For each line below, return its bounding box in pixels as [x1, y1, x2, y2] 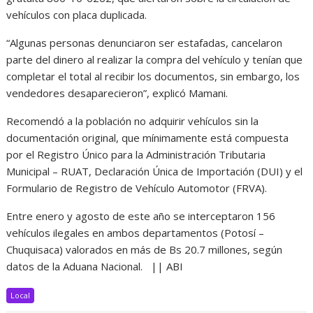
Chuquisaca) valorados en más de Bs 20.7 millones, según [6, 242, 283, 256]
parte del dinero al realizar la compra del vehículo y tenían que [6, 52, 303, 66]
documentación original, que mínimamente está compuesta [6, 130, 289, 145]
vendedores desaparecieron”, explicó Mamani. [6, 85, 228, 100]
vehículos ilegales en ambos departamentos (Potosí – [6, 225, 265, 240]
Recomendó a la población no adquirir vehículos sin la [6, 113, 259, 128]
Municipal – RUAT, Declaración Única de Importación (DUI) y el [6, 163, 303, 178]
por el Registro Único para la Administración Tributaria [6, 147, 266, 161]
